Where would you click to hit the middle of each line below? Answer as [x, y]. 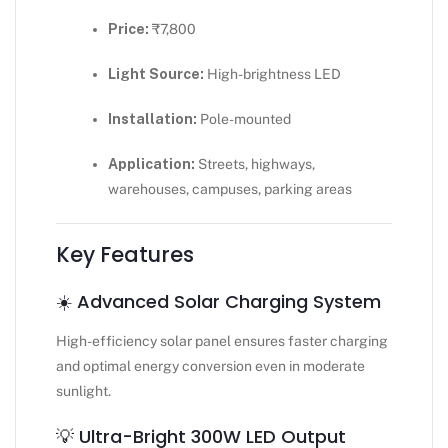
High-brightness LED [273, 74]
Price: [129, 29]
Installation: [153, 119]
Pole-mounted [244, 119]
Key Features [125, 255]
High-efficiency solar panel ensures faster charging [222, 341]
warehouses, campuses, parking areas [230, 189]
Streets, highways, [255, 164]
